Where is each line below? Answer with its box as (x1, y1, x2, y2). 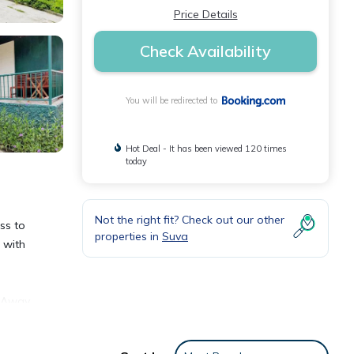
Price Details (173, 7, 238, 21)
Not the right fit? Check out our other (95, 213, 284, 228)
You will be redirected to (126, 95, 223, 107)
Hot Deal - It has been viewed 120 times (126, 143, 288, 155)
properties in (95, 229, 162, 244)
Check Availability (140, 41, 271, 61)
